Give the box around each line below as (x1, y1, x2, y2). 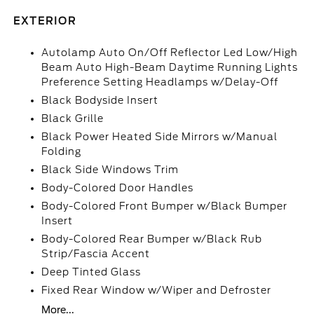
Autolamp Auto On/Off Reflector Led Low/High (41, 47, 299, 59)
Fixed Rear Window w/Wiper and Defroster (41, 285, 272, 296)
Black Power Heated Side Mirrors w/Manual (41, 131, 278, 143)
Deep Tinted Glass (41, 266, 142, 278)
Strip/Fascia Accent (41, 248, 151, 260)
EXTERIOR (13, 15, 77, 27)
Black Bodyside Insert (41, 95, 159, 107)
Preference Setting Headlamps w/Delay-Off (41, 76, 279, 88)
